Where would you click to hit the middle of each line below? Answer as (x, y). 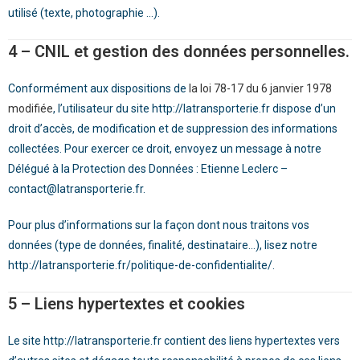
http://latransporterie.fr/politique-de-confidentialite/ (140, 265)
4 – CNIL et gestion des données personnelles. (179, 51)
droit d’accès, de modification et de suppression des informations (173, 129)
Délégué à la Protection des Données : (104, 169)
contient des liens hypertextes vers (251, 341)
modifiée (31, 108)
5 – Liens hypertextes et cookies (127, 304)
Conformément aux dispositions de (98, 88)
